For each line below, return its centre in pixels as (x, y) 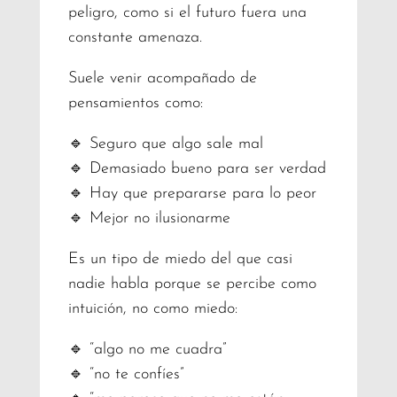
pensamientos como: (135, 103)
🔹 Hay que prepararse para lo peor (192, 193)
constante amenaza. (135, 37)
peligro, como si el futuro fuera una (187, 12)
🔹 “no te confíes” (125, 374)
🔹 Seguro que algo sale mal (165, 144)
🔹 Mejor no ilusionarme (149, 218)
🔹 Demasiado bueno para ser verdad (197, 168)
